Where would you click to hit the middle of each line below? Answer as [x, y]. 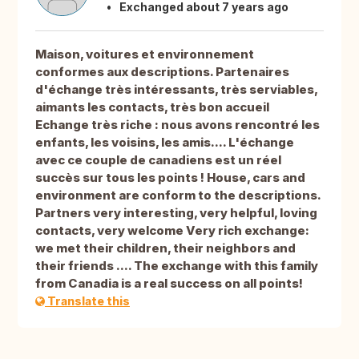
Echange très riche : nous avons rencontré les [177, 125]
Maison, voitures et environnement [145, 54]
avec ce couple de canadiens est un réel [158, 160]
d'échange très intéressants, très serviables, [176, 90]
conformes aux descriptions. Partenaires [162, 72]
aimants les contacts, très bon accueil [152, 107]
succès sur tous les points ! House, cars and [170, 178]
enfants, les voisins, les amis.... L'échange [165, 143]
